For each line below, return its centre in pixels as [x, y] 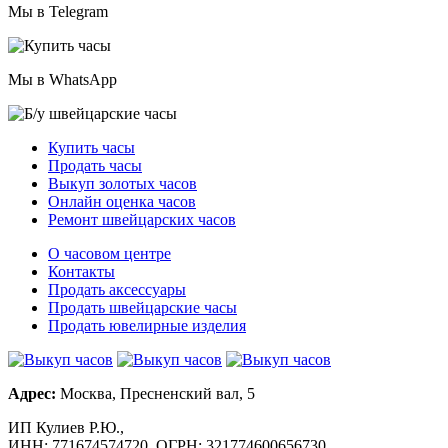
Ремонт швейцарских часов [142, 219]
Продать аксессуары [117, 289]
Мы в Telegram [58, 11]
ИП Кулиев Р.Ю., [66, 427]
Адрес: [32, 393]
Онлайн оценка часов [122, 201]
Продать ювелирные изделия [147, 325]
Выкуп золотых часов [122, 183]
